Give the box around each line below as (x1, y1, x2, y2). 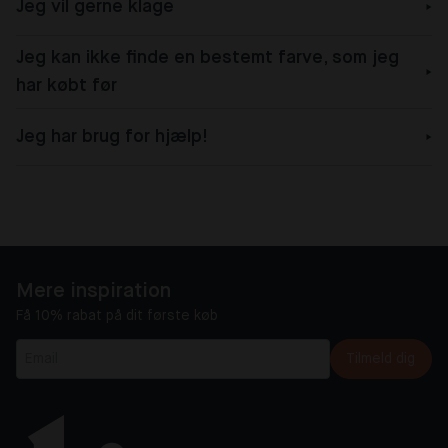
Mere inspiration (16, 281, 171, 303)
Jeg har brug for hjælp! (16, 128, 208, 147)
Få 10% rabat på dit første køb (16, 309, 218, 324)
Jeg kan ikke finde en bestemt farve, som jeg (16, 49, 399, 68)
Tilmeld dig (346, 352, 416, 367)
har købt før (16, 77, 117, 96)
